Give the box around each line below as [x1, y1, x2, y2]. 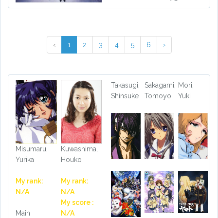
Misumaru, [16, 145, 48, 153]
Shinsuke [111, 92, 139, 100]
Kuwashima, [60, 145, 98, 153]
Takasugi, [111, 81, 140, 89]
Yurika [16, 156, 34, 164]
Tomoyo [144, 92, 171, 100]
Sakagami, [144, 81, 176, 89]
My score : [60, 199, 94, 207]
